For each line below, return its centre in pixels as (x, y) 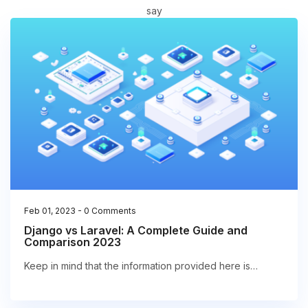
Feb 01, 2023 (50, 211)
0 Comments (110, 211)
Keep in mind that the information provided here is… (141, 266)
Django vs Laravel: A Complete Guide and (136, 231)
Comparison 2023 (73, 242)
